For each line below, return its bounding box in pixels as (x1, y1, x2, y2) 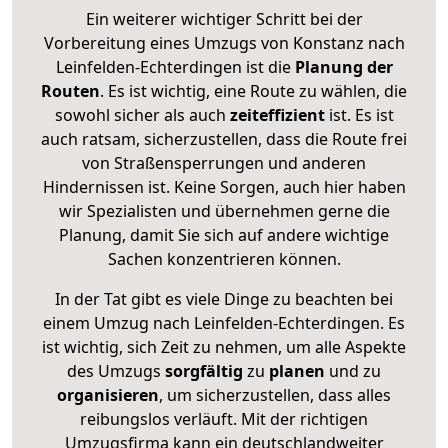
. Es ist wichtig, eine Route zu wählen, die (100, 79, 407, 102)
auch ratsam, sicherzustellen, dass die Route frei (41, 127, 407, 150)
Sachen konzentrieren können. (107, 247, 341, 270)
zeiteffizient (229, 103, 325, 126)
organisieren (57, 383, 159, 406)
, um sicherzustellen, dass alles (159, 383, 391, 406)
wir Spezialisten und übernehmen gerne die (58, 199, 390, 222)
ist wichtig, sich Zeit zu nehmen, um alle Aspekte (42, 335, 406, 358)
